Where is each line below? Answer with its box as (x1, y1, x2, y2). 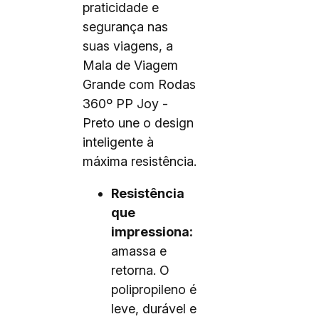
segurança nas (83, 19, 168, 34)
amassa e (111, 244, 167, 258)
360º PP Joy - (83, 96, 168, 111)
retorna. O (111, 263, 169, 278)
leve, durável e (111, 301, 197, 316)
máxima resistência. (83, 154, 197, 169)
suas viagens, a (83, 38, 173, 53)
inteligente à (83, 135, 154, 150)
